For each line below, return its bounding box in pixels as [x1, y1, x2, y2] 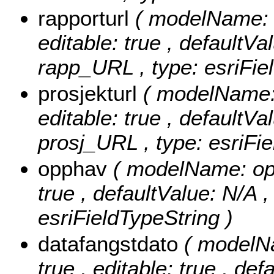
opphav [38, 157, 113, 181]
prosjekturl [38, 81, 143, 106]
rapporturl [38, 6, 135, 31]
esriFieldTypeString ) [38, 206, 233, 230]
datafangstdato [38, 232, 184, 256]
